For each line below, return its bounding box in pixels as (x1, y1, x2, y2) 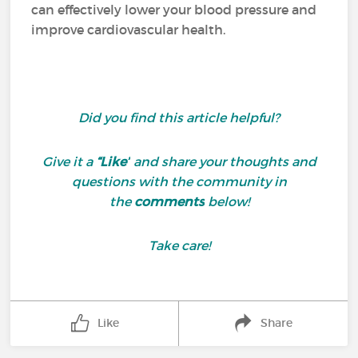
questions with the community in (71, 173, 287, 189)
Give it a (42, 153, 96, 169)
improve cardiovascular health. (31, 22, 226, 38)
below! (204, 193, 249, 209)
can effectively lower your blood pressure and (31, 2, 317, 18)
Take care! (148, 237, 210, 253)
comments (133, 193, 205, 209)
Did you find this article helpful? (78, 109, 280, 125)
